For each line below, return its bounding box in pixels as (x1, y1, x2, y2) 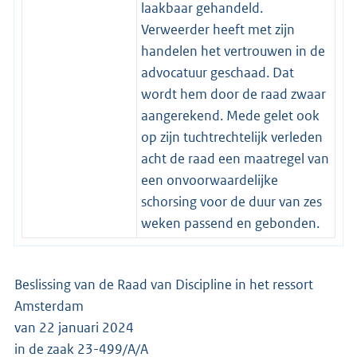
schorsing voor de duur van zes (140, 192, 322, 210)
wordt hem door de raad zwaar (140, 84, 326, 103)
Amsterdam (14, 296, 84, 315)
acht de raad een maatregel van (140, 149, 329, 167)
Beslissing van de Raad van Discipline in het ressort (14, 275, 313, 293)
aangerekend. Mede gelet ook (140, 106, 320, 124)
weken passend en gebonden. (140, 214, 320, 232)
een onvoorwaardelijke (140, 171, 278, 189)
